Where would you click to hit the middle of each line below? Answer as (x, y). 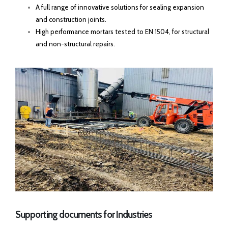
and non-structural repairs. (75, 44)
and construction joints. (71, 19)
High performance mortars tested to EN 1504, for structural (122, 32)
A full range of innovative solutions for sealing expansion (120, 7)
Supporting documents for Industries (84, 214)
